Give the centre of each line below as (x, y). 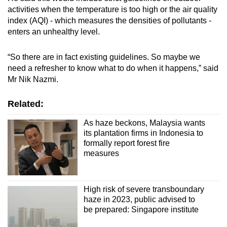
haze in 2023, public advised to (139, 200)
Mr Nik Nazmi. (34, 79)
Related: (26, 104)
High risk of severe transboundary (144, 190)
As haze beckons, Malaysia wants (144, 123)
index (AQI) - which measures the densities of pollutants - (109, 20)
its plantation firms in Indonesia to (143, 133)
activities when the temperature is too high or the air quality (112, 9)
